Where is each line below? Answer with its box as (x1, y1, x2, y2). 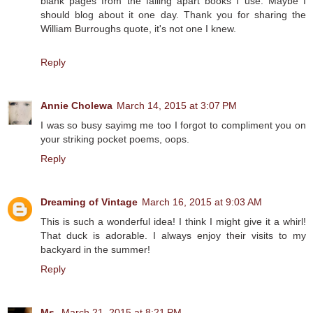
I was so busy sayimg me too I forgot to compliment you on (41, 119, 306, 131)
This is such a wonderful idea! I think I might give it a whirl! (41, 215, 306, 227)
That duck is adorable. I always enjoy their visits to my (41, 229, 306, 241)
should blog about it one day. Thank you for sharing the (41, 8, 306, 20)
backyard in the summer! (41, 243, 150, 255)
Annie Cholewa (41, 99, 112, 111)
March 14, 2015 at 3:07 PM (117, 99, 237, 111)
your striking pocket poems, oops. (41, 133, 189, 145)
